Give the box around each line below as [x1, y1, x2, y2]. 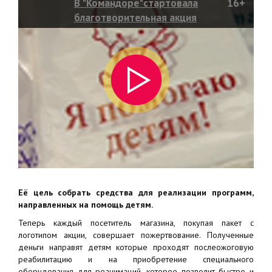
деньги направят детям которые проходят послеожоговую [18, 242, 254, 253]
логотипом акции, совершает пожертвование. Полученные [18, 229, 254, 240]
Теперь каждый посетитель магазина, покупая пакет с [18, 217, 254, 228]
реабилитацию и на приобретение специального [18, 254, 254, 265]
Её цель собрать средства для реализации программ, [18, 187, 254, 198]
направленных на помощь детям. [18, 199, 153, 210]
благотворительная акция [74, 11, 197, 24]
